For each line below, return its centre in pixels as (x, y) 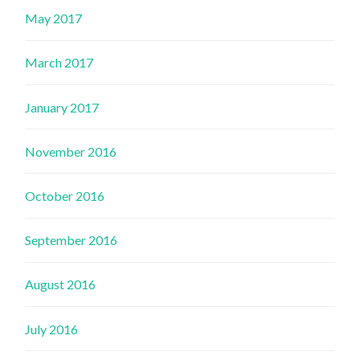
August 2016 (61, 284)
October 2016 (65, 195)
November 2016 (71, 151)
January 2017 (62, 107)
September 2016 (72, 240)
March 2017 (59, 63)
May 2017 (54, 18)
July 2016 (52, 329)
